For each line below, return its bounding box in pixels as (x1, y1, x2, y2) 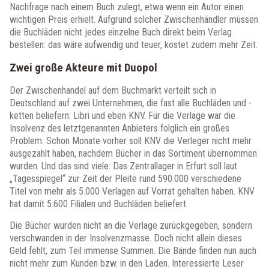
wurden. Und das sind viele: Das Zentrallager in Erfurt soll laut (10, 160, 237, 172)
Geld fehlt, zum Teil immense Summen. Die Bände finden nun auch (10, 245, 256, 256)
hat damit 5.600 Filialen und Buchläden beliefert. (10, 198, 188, 210)
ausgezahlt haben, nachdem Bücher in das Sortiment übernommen (10, 148, 257, 159)
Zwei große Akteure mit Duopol (10, 61, 157, 74)
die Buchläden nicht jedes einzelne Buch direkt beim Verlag (10, 26, 232, 38)
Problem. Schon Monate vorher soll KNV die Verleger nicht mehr (10, 135, 252, 147)
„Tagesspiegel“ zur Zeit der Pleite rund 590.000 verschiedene (10, 173, 241, 184)
